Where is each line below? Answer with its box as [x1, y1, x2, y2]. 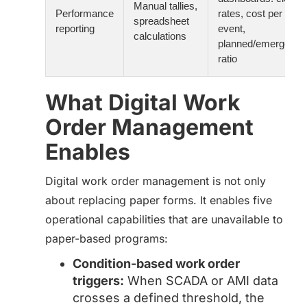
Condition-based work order [73, 256, 240, 271]
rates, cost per [218, 8, 282, 19]
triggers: [73, 273, 124, 288]
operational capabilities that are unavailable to [45, 212, 283, 226]
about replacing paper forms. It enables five [45, 193, 272, 207]
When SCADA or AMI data [124, 273, 278, 288]
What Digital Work [45, 89, 241, 116]
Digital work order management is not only [45, 174, 266, 188]
